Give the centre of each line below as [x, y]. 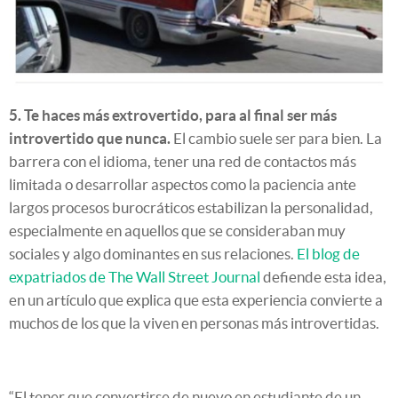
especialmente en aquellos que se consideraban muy [177, 231]
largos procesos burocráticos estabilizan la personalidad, [191, 208]
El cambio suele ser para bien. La [276, 139]
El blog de [328, 254]
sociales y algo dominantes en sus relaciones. [153, 254]
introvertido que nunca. [90, 139]
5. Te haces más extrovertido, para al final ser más [173, 115]
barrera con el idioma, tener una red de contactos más [183, 162]
